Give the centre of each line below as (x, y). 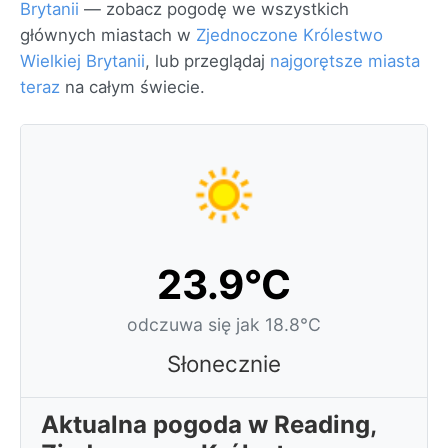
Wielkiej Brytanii (82, 61)
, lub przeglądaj (207, 61)
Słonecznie (224, 363)
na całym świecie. (132, 87)
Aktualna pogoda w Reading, (209, 424)
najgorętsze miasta (345, 61)
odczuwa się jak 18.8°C (224, 324)
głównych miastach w (108, 35)
